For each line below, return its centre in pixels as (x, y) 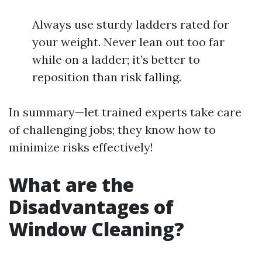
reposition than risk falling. (107, 77)
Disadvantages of (91, 207)
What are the (71, 185)
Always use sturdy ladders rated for (131, 24)
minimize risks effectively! (81, 147)
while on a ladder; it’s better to (116, 59)
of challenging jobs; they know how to (112, 130)
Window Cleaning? (96, 229)
